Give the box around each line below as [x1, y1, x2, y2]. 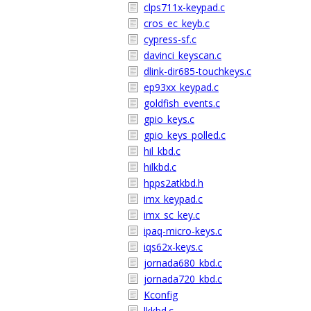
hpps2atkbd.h [144, 176, 203, 190]
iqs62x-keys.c [144, 240, 203, 253]
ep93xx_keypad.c [144, 81, 219, 94]
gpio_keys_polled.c [144, 128, 226, 142]
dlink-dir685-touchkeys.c [144, 65, 251, 78]
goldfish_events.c [144, 96, 220, 110]
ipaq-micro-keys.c [144, 224, 222, 237]
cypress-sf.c [144, 33, 196, 46]
